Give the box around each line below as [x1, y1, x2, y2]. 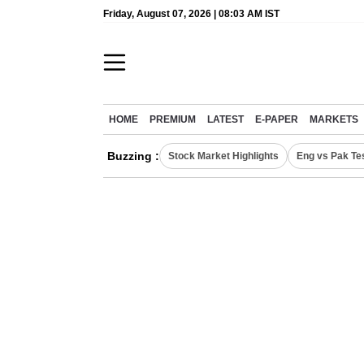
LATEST [207, 115, 244, 124]
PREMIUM [149, 115, 196, 124]
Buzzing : [107, 149, 159, 162]
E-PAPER [255, 115, 298, 124]
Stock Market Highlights [168, 150, 279, 162]
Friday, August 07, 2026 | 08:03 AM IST [103, 8, 279, 19]
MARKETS [310, 115, 358, 124]
